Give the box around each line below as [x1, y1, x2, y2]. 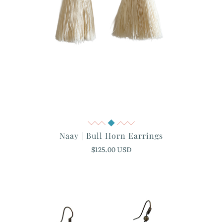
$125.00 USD [91, 144, 131, 155]
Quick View [89, 119, 133, 129]
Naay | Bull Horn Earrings [59, 130, 163, 141]
